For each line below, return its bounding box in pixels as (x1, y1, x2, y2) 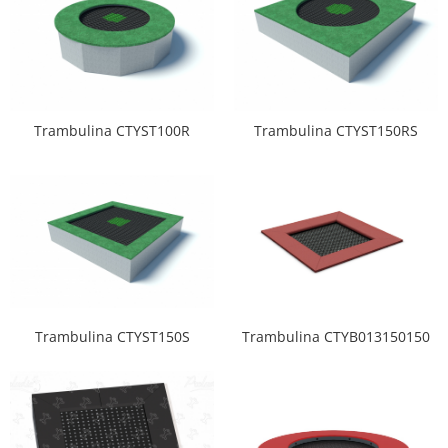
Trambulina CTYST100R (34, 121, 190, 141)
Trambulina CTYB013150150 (242, 327, 430, 347)
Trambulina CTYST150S (34, 327, 190, 347)
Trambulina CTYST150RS (254, 121, 418, 141)
